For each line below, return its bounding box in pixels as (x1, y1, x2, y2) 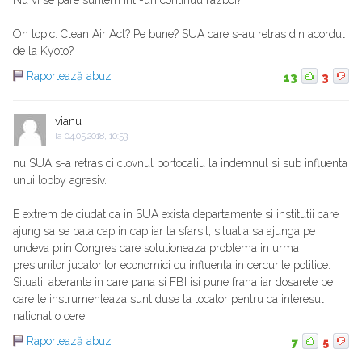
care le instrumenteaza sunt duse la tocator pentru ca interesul (13, 293, 324, 306)
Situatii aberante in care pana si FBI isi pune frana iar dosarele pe (13, 276, 333, 289)
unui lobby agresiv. (13, 174, 107, 187)
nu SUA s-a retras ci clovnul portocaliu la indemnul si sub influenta (13, 157, 347, 170)
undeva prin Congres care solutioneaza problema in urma (13, 242, 299, 255)
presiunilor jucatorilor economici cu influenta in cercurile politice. (13, 259, 330, 272)
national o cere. (13, 309, 87, 323)
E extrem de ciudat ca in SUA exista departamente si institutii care (13, 208, 339, 221)
